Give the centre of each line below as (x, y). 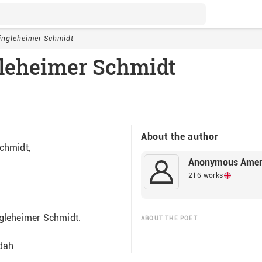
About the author (180, 137)
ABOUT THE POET (169, 218)
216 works (206, 175)
